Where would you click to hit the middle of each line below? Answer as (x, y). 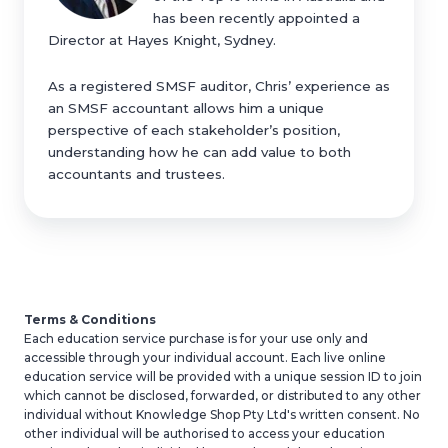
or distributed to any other (339, 395)
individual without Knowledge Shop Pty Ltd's (160, 414)
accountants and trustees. (136, 174)
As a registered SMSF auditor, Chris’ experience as (219, 86)
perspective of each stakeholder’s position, (194, 130)
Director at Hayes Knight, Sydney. (162, 40)
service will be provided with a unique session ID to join (255, 376)
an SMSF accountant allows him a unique (186, 108)
